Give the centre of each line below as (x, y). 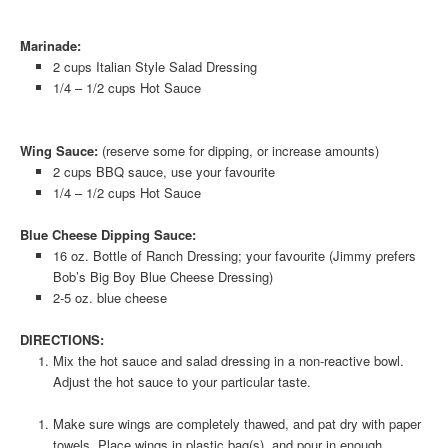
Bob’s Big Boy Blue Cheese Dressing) (162, 276)
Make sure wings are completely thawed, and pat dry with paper (236, 424)
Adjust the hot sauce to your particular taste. (181, 382)
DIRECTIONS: (62, 340)
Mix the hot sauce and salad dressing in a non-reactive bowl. (228, 361)
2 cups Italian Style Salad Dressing (154, 66)
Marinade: (50, 45)
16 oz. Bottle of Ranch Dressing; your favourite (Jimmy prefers (234, 255)
